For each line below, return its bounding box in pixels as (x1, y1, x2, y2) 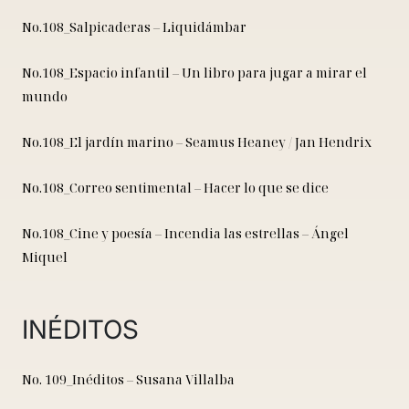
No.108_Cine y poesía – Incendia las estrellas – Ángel (22, 225, 349, 243)
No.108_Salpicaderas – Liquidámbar (22, 18, 246, 37)
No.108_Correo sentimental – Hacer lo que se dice (22, 179, 329, 197)
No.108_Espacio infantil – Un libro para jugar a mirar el (22, 64, 367, 82)
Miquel (22, 248, 68, 267)
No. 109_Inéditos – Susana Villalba (22, 371, 235, 389)
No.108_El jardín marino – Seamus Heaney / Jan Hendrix (22, 133, 372, 152)
